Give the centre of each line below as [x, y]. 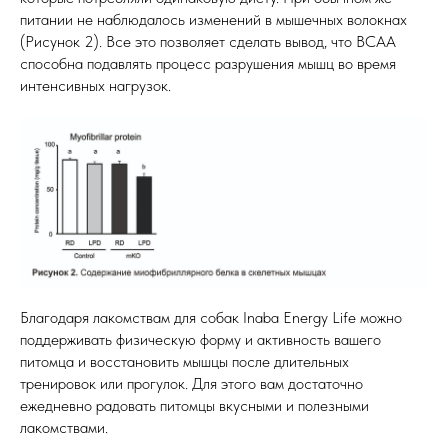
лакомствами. [64, 427]
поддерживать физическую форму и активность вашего [200, 339]
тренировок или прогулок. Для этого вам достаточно [191, 383]
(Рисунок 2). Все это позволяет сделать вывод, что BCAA [208, 42]
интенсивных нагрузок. [95, 86]
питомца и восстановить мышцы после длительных [184, 361]
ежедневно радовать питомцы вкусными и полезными [194, 405]
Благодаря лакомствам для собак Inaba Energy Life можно [211, 317]
